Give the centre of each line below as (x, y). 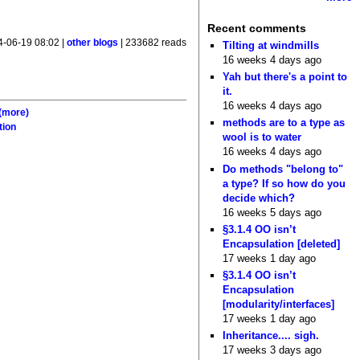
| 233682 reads (153, 42)
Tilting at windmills (271, 45)
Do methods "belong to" (283, 169)
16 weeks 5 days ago (272, 212)
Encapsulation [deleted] (282, 243)
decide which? (259, 198)
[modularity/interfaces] (279, 305)
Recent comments (256, 29)
